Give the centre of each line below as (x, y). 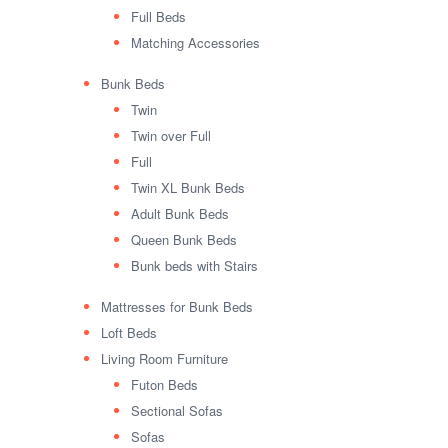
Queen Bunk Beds (183, 240)
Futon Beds (164, 385)
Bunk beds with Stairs (194, 266)
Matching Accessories (195, 43)
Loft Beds (128, 333)
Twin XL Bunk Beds (187, 188)
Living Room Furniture (164, 359)
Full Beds (158, 17)
